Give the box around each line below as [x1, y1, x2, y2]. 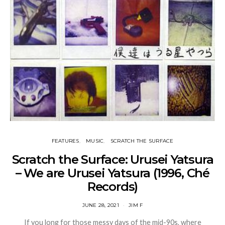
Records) [87, 179, 138, 194]
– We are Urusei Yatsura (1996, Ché [15, 166, 210, 181]
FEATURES [51, 138, 79, 145]
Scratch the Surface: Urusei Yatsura [12, 152, 213, 167]
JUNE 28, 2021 [82, 202, 119, 209]
